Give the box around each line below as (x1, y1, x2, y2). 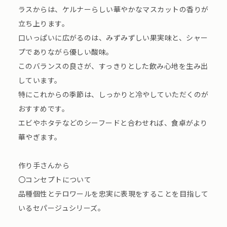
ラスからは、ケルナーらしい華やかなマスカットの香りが (18, 4, 209, 15)
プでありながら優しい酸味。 (18, 47, 113, 57)
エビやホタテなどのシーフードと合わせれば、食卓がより (18, 118, 208, 128)
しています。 (18, 75, 62, 86)
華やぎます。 (18, 132, 62, 142)
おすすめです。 (18, 103, 69, 114)
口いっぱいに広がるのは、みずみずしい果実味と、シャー (18, 32, 208, 43)
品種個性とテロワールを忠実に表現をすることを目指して (18, 188, 209, 199)
